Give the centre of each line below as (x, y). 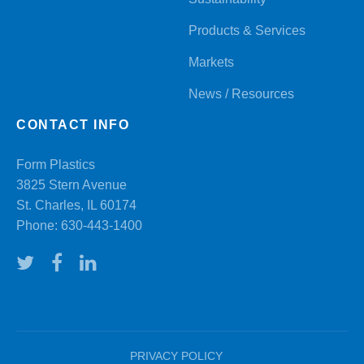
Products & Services (247, 30)
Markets (212, 62)
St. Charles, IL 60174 (76, 205)
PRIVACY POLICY (176, 355)
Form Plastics (56, 164)
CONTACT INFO (73, 124)
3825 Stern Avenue (71, 184)
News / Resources (242, 93)
